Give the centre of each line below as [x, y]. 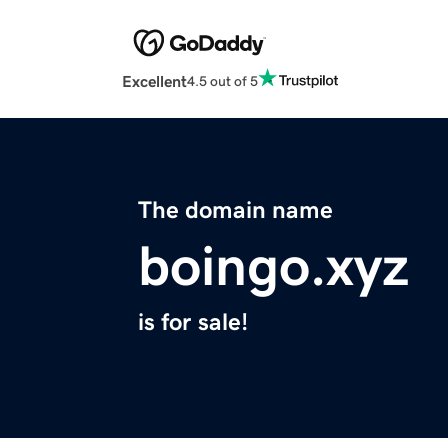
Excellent [154, 81]
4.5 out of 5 [222, 80]
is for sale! [193, 322]
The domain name [235, 210]
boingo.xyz [273, 266]
